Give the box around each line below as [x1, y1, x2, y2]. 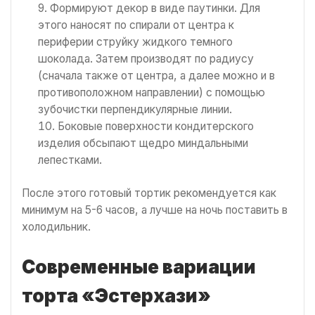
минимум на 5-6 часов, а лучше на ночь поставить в [22, 203, 288, 217]
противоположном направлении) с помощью [38, 85, 266, 99]
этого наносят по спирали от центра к [38, 18, 235, 32]
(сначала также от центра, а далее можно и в [38, 68, 276, 82]
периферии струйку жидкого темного [38, 34, 233, 49]
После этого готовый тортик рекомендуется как [22, 186, 276, 200]
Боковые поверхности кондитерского [58, 119, 255, 133]
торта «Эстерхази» [22, 284, 211, 307]
